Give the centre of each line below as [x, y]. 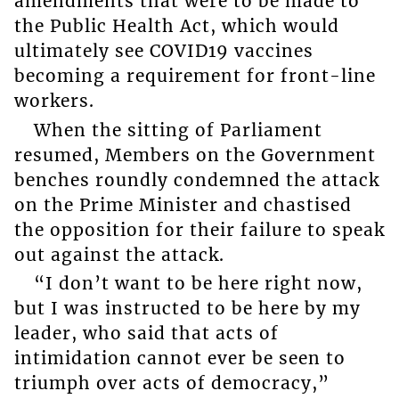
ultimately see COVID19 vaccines [163, 51]
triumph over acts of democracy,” [171, 383]
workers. [54, 101]
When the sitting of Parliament [178, 130]
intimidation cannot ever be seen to [179, 358]
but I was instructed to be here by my [187, 309]
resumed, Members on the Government [195, 155]
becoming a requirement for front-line [195, 76]
